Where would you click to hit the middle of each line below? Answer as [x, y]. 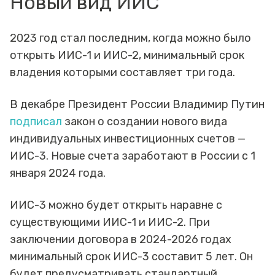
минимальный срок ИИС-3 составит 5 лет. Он [131, 257]
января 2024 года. [58, 173]
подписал [36, 122]
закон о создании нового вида [145, 122]
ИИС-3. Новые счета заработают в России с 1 [133, 156]
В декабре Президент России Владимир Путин [137, 105]
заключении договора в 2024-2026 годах [121, 240]
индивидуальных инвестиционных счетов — [128, 139]
